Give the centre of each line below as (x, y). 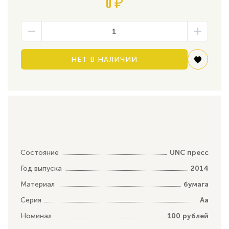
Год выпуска (41, 168)
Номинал (36, 216)
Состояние (40, 152)
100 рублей (188, 216)
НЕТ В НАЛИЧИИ (104, 59)
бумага (196, 184)
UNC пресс (189, 152)
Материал (38, 184)
